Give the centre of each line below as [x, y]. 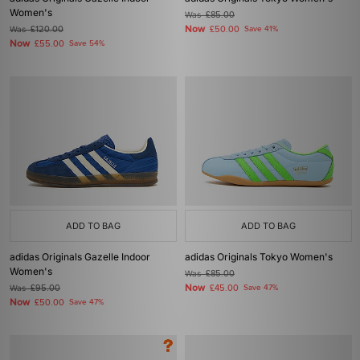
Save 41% [261, 29]
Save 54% [87, 43]
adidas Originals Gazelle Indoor [80, 257]
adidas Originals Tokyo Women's [259, 257]
